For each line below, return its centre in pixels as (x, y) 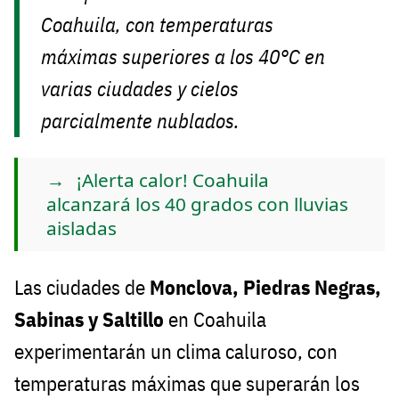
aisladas (81, 228)
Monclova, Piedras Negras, (265, 287)
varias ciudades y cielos (140, 89)
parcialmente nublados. (141, 121)
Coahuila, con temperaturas (158, 25)
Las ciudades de (82, 287)
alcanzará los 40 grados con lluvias (197, 204)
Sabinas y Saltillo (89, 319)
